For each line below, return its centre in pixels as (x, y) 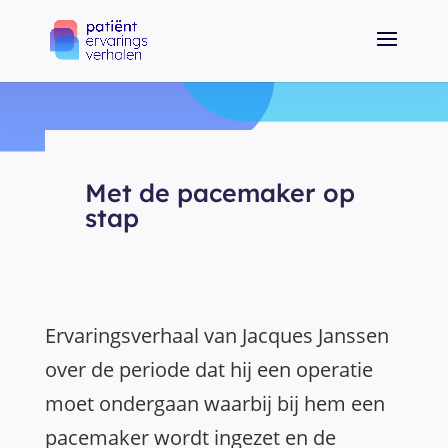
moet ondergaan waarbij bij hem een (215, 403)
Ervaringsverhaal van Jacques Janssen (217, 335)
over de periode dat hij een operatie (209, 369)
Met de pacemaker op (219, 192)
